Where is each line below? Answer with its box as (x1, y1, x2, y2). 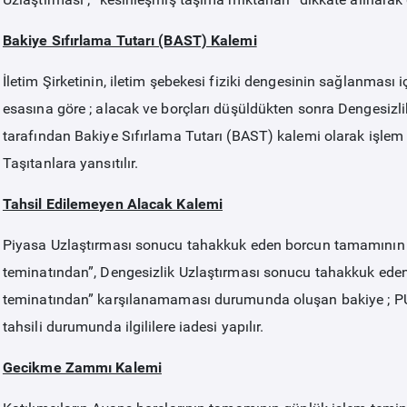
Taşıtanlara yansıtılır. (2, 154, 139, 172)
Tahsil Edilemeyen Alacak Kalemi (2, 195, 223, 213)
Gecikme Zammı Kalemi (2, 359, 162, 376)
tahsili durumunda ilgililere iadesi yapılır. (2, 318, 264, 335)
